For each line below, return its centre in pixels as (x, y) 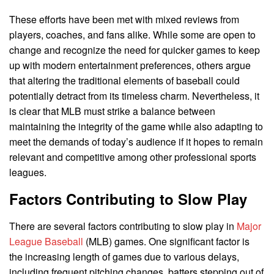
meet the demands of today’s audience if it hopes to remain (136, 141)
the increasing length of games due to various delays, (124, 256)
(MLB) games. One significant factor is (166, 241)
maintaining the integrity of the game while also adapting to (136, 126)
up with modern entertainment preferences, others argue (130, 65)
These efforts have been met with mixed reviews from (124, 19)
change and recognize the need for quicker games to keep (135, 50)
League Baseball (46, 241)
